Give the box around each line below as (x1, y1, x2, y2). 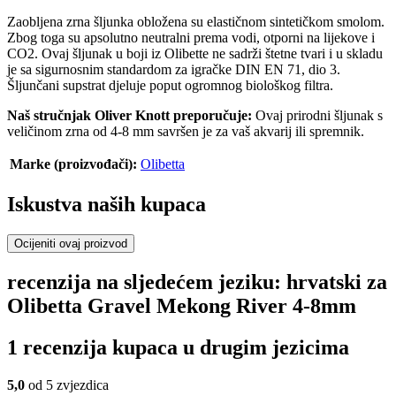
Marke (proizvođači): (10, 156, 137, 172)
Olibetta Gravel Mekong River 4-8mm (7, 293, 356, 317)
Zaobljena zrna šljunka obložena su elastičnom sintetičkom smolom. (7, 14, 385, 30)
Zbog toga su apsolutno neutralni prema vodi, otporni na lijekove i (7, 30, 375, 46)
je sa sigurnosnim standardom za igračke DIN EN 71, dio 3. (7, 62, 340, 78)
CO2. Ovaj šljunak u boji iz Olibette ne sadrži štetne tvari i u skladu (7, 46, 383, 62)
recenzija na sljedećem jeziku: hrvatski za (7, 270, 387, 293)
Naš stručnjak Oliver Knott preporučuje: (7, 108, 252, 124)
